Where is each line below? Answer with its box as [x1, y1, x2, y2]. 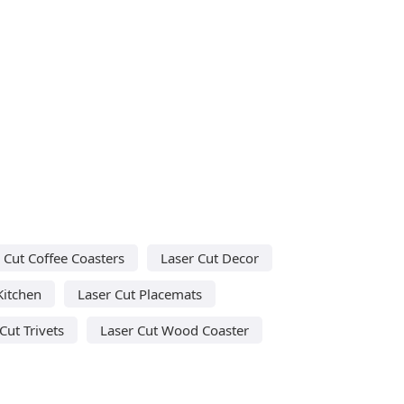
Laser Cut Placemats [78, 284, 202, 303]
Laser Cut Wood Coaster [100, 320, 249, 339]
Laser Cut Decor [160, 248, 259, 267]
